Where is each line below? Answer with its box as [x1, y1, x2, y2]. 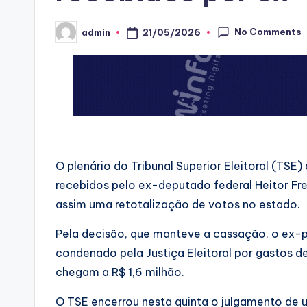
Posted [55, 30, 90, 42]
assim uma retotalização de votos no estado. [56, 197, 303, 212]
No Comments [234, 25, 302, 37]
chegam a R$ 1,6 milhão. [56, 265, 187, 280]
